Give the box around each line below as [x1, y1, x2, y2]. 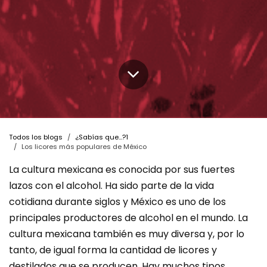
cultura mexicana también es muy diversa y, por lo [9, 226, 244, 241]
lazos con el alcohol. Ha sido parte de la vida [9, 178, 214, 193]
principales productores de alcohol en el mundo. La [9, 210, 248, 225]
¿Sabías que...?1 [75, 132, 128, 142]
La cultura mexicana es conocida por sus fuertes [9, 162, 235, 176]
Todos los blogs [9, 132, 63, 142]
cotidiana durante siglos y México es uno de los [9, 194, 226, 209]
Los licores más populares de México [21, 141, 147, 151]
